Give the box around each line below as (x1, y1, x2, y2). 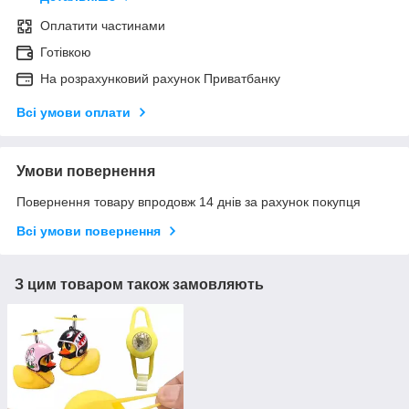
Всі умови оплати (16, 105, 131, 121)
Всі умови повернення (16, 224, 161, 239)
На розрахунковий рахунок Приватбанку (40, 71, 280, 87)
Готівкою (40, 45, 91, 60)
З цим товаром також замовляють (15, 277, 264, 293)
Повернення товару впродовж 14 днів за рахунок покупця (16, 194, 361, 210)
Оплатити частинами (40, 18, 165, 34)
